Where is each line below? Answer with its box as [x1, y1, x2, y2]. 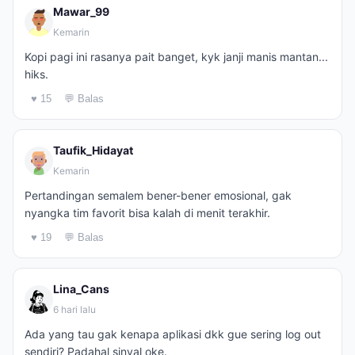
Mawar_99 [53, 5, 109, 18]
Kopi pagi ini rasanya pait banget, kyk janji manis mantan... [25, 50, 328, 63]
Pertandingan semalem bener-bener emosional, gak [25, 189, 292, 202]
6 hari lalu [53, 303, 96, 315]
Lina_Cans [53, 282, 109, 296]
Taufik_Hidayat [53, 143, 133, 157]
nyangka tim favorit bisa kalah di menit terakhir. [25, 206, 270, 219]
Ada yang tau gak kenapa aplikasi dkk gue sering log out [25, 327, 321, 341]
